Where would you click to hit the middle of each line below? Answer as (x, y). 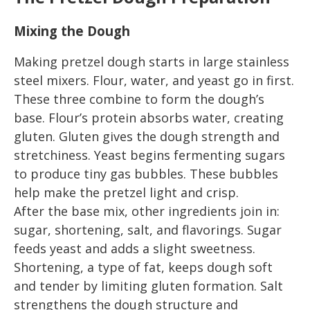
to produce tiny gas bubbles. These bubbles (146, 173)
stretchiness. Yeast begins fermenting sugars (149, 155)
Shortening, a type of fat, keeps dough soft (143, 267)
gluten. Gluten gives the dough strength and (147, 136)
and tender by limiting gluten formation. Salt (148, 285)
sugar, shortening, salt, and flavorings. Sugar (148, 229)
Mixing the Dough (72, 31)
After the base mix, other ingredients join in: (147, 211)
